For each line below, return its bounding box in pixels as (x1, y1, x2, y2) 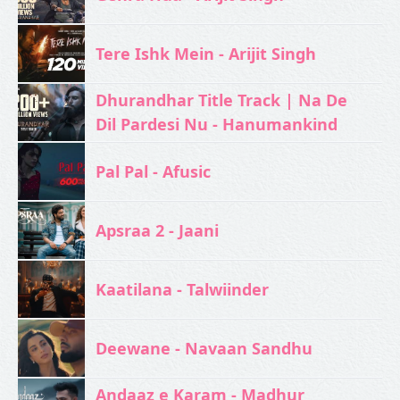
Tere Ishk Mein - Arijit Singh (95, 42, 316, 64)
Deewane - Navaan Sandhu (95, 337, 312, 359)
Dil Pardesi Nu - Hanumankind (95, 113, 337, 135)
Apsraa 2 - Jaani (95, 219, 219, 241)
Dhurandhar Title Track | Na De (95, 89, 347, 111)
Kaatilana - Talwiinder (95, 278, 269, 300)
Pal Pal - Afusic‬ (95, 160, 211, 182)
